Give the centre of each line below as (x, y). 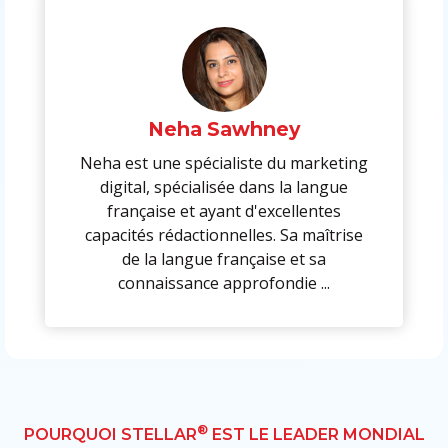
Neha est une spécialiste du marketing (224, 163)
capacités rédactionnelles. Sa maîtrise (224, 235)
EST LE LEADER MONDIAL (316, 434)
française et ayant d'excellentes (224, 211)
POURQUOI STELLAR (110, 434)
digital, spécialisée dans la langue (224, 187)
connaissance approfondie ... (224, 283)
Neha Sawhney (224, 129)
